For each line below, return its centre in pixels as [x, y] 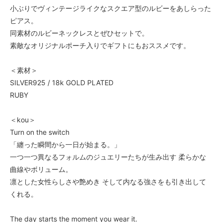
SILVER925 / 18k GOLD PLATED [62, 83]
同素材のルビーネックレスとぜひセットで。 [79, 33]
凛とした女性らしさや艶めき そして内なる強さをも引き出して [108, 182]
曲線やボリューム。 [41, 169]
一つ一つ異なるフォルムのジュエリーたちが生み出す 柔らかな [108, 157]
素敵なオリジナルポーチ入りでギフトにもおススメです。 [100, 46]
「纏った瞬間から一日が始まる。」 [65, 145]
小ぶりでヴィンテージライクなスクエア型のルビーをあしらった [111, 8]
